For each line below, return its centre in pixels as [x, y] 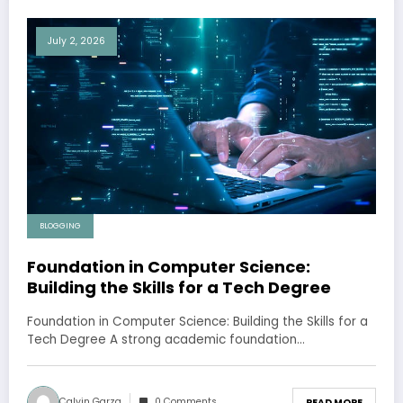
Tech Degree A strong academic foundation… [166, 340]
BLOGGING [60, 226]
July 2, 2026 [76, 40]
